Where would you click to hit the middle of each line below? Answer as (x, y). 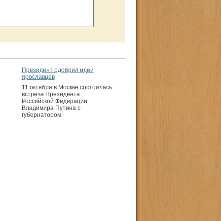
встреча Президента (51, 94)
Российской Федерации (54, 101)
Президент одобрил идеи (57, 70)
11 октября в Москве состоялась (67, 87)
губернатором (41, 115)
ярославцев (38, 77)
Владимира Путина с (51, 108)
